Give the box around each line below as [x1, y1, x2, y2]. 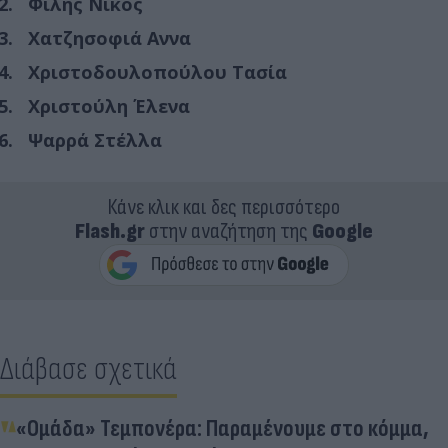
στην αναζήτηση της [145, 217, 312, 245]
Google [312, 217, 373, 245]
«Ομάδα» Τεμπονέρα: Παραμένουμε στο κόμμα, [16, 413, 429, 443]
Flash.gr [75, 217, 145, 245]
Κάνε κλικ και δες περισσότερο [108, 193, 340, 221]
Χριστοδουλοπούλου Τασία [28, 59, 287, 84]
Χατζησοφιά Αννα [28, 25, 191, 50]
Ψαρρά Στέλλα [28, 127, 162, 152]
